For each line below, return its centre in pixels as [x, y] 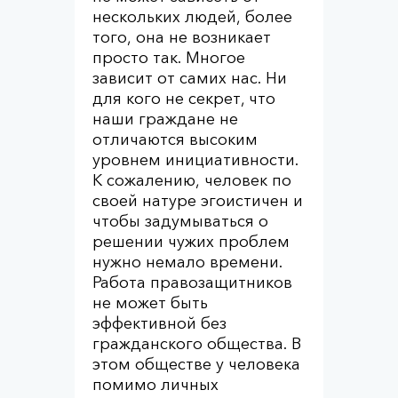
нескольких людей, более [192, 17]
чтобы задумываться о [180, 221]
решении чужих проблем [191, 242]
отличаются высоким [175, 139]
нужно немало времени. [187, 262]
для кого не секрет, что [184, 99]
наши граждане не [165, 119]
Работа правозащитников [192, 283]
